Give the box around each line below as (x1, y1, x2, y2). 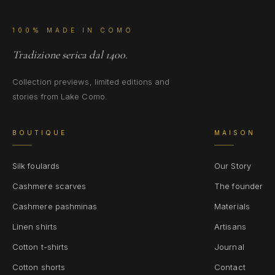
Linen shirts (12, 222, 57, 231)
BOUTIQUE (12, 129, 67, 136)
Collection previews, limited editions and (12, 77, 170, 87)
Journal (214, 242, 244, 252)
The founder (214, 181, 263, 191)
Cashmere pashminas (12, 201, 98, 211)
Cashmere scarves (12, 181, 87, 191)
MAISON (214, 129, 256, 136)
